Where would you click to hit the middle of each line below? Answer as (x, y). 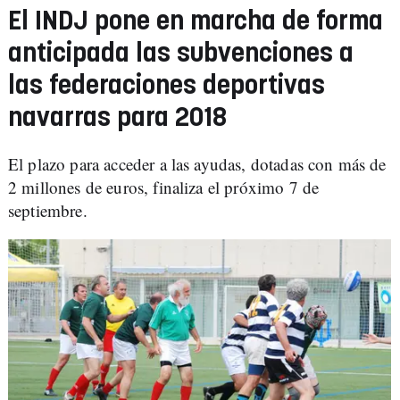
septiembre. (48, 210)
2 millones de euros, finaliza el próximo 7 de (164, 187)
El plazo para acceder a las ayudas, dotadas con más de (197, 164)
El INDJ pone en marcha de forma (196, 22)
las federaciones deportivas (167, 86)
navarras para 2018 (117, 118)
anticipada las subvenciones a (181, 54)
